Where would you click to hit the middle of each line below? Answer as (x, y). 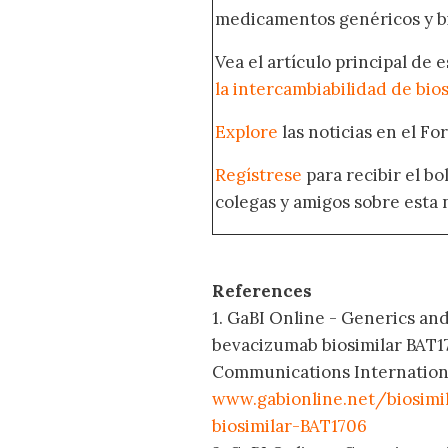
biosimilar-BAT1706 (289, 426)
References (262, 291)
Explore (246, 132)
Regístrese (258, 175)
